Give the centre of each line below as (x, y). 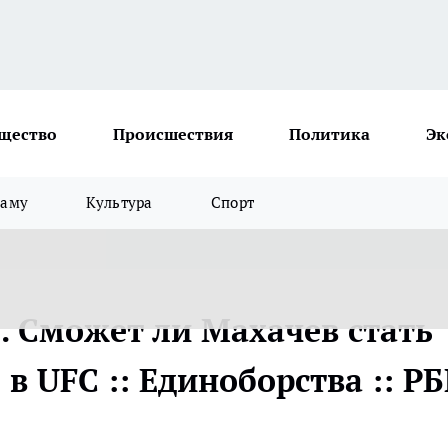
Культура (119, 202)
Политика (329, 133)
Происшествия (173, 133)
